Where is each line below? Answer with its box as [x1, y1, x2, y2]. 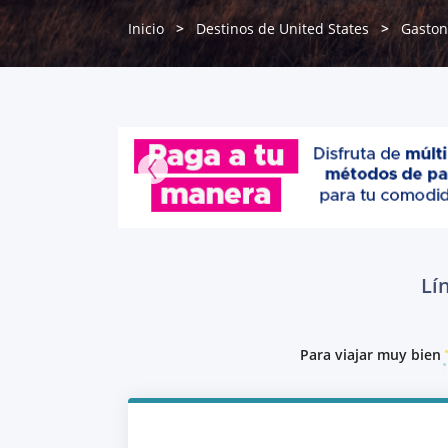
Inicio [128, 19, 164, 38]
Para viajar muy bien [300, 344, 441, 364]
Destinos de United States [196, 19, 369, 38]
